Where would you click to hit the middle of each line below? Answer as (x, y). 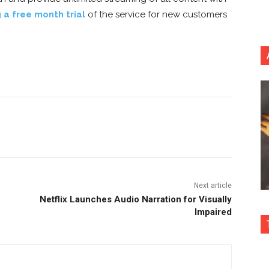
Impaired (213, 212)
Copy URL (87, 127)
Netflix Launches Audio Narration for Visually (135, 199)
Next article (213, 185)
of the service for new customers (156, 14)
